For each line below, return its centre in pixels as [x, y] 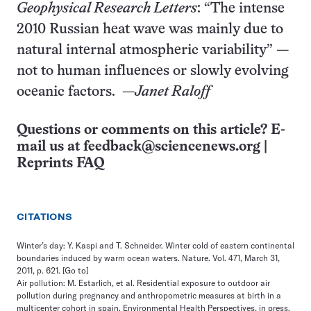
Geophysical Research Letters [107, 9]
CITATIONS [45, 217]
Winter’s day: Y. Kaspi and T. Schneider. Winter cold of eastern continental [155, 245]
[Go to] [76, 270]
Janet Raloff [173, 92]
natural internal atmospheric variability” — [153, 50]
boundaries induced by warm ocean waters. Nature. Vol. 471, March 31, [148, 258]
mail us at [50, 147]
